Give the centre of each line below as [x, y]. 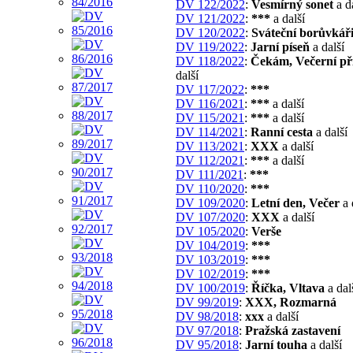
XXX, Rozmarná [291, 302]
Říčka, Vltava [288, 288]
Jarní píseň [280, 46]
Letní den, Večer [295, 203]
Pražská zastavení [293, 330]
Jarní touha [276, 344]
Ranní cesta [282, 132]
